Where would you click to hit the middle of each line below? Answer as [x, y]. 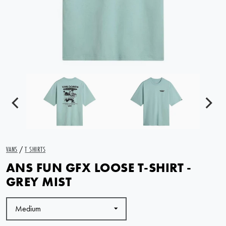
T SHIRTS [35, 149]
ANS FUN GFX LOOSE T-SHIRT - [99, 168]
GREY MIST [39, 182]
